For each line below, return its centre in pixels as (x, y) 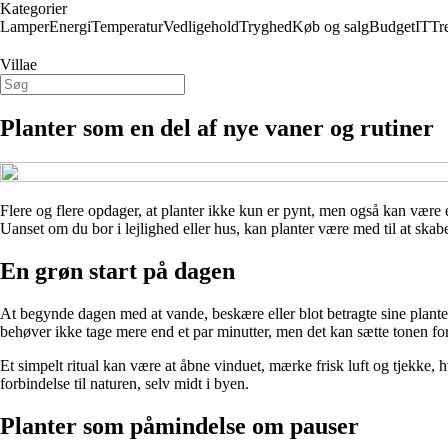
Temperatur (127, 26)
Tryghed (265, 26)
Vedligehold (201, 26)
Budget (392, 26)
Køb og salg (330, 26)
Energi (70, 26)
